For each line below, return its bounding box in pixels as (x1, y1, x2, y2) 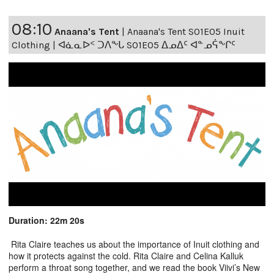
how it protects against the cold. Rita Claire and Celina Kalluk (9, 250, 243, 262)
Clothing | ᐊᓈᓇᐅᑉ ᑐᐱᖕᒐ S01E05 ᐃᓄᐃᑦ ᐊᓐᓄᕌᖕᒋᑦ (12, 39, 235, 51)
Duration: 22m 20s (9, 214, 84, 227)
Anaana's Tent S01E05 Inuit (127, 25, 245, 37)
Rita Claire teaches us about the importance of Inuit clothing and (9, 238, 259, 251)
